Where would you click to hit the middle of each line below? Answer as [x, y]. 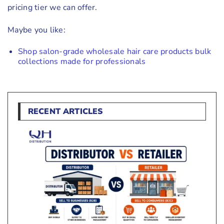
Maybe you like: [36, 30]
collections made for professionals [82, 62]
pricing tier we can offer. [52, 8]
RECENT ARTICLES [65, 111]
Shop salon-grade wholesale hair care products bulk [114, 52]
